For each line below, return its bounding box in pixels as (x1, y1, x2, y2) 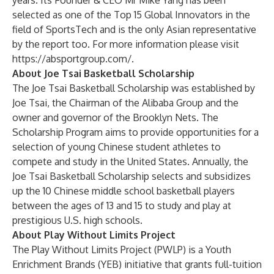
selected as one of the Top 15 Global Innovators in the (12, 9, 250, 21)
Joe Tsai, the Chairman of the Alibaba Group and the (12, 97, 239, 109)
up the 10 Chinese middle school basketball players (12, 185, 235, 197)
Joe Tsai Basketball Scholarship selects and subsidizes (12, 170, 251, 182)
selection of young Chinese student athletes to (12, 141, 221, 153)
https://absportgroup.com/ (12, 53, 131, 65)
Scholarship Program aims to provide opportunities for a (12, 126, 259, 138)
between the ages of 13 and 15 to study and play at (12, 199, 231, 212)
